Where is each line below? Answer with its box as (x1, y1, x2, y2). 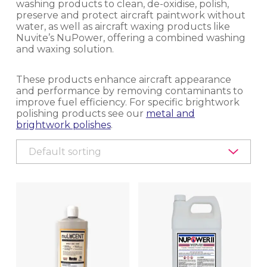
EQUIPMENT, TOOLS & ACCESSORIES (33, 12, 193, 23)
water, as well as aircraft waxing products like (15, 20, 230, 32)
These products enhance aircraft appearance (15, 73, 231, 85)
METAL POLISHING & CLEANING (33, 222, 170, 234)
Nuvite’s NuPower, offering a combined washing (15, 32, 246, 44)
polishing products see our (15, 107, 146, 119)
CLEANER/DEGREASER (42, 72, 139, 83)
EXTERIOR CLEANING (33, 42, 125, 54)
